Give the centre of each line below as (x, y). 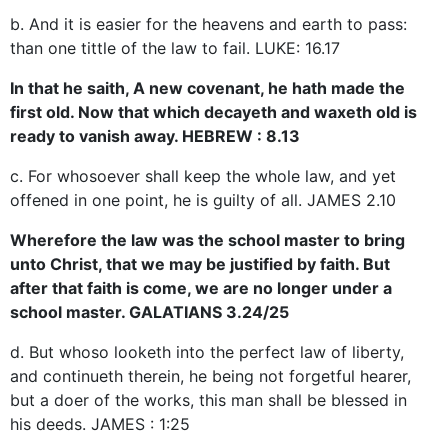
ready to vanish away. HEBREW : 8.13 (155, 135)
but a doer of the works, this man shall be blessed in (208, 399)
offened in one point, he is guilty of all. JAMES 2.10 (203, 199)
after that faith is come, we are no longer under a (201, 287)
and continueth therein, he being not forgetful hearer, (210, 375)
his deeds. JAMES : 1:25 (100, 423)
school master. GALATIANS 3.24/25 (149, 311)
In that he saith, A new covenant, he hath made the (207, 87)
